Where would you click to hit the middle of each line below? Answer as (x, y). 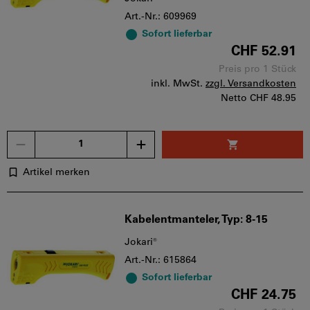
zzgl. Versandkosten (251, 84)
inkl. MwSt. (177, 84)
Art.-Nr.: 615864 (161, 260)
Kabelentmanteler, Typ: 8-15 (196, 220)
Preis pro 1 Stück (257, 69)
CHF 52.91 (264, 52)
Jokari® (141, 242)
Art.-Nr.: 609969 (161, 17)
